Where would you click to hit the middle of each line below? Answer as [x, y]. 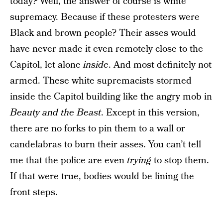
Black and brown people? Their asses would [103, 33]
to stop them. [180, 160]
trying [139, 160]
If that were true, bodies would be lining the [102, 176]
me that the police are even [68, 160]
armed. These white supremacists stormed [101, 81]
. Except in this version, [150, 112]
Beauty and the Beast [56, 112]
